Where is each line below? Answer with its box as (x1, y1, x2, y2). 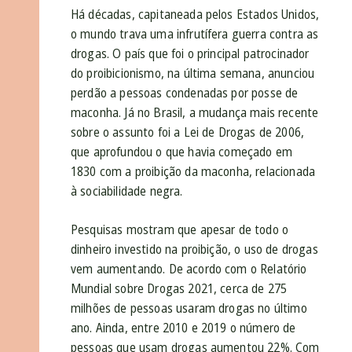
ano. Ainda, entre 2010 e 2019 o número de (71, 319, 296, 337)
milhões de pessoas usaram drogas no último (71, 299, 307, 317)
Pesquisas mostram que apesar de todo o (71, 221, 289, 239)
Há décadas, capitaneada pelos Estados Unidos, (71, 5, 320, 24)
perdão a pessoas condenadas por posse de (71, 84, 299, 102)
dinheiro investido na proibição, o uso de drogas (71, 240, 318, 258)
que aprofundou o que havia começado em (71, 143, 293, 161)
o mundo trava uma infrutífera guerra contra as (71, 25, 319, 43)
